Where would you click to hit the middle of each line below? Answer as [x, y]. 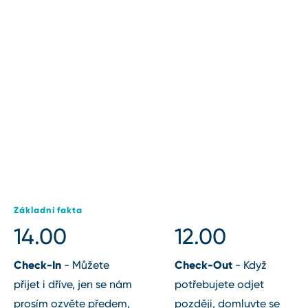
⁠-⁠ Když [250, 265]
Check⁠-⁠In [37, 265]
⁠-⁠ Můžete [85, 265]
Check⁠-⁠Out [203, 265]
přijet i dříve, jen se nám [73, 285]
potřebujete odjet [219, 285]
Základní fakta [48, 210]
